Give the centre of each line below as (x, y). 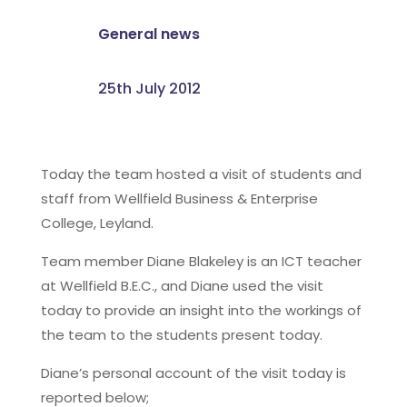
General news (149, 34)
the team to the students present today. (181, 334)
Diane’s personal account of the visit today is (193, 372)
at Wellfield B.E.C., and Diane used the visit (182, 285)
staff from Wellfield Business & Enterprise (179, 198)
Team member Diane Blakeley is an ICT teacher (201, 261)
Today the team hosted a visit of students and (201, 174)
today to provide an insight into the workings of (201, 310)
